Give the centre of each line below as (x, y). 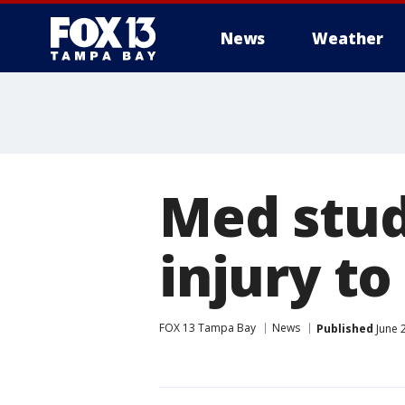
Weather (348, 38)
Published (345, 328)
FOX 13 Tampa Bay (207, 328)
